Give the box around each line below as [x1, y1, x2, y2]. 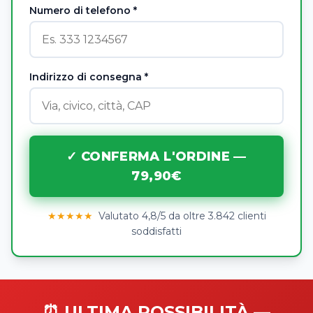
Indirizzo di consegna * [29, 71, 148, 84]
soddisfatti [131, 225, 182, 238]
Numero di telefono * [29, 4, 137, 17]
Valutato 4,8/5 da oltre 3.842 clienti [95, 210, 266, 223]
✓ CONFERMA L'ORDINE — [66, 149, 247, 165]
